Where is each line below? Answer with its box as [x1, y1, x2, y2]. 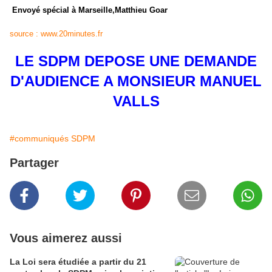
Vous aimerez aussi [10, 231, 122, 245]
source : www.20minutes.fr [10, 29, 103, 38]
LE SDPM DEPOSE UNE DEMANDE [15, 52, 257, 69]
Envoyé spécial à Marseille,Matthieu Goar [12, 5, 168, 15]
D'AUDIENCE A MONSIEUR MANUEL [10, 72, 262, 89]
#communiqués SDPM [10, 133, 95, 143]
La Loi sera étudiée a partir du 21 [10, 256, 146, 267]
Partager [10, 155, 59, 169]
